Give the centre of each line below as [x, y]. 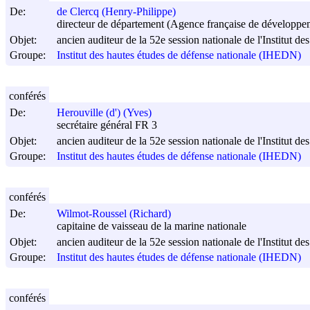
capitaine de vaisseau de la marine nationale [152, 226]
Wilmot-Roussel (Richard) [114, 214]
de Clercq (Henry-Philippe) [116, 12]
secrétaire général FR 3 [107, 125]
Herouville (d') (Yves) [104, 113]
